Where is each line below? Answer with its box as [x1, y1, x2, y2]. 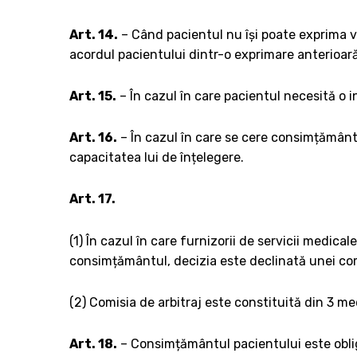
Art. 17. [69, 191, 116, 207]
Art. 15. [69, 88, 116, 104]
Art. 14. [69, 26, 118, 42]
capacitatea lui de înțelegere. [69, 150, 244, 166]
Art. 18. [69, 335, 117, 351]
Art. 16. [69, 130, 117, 146]
